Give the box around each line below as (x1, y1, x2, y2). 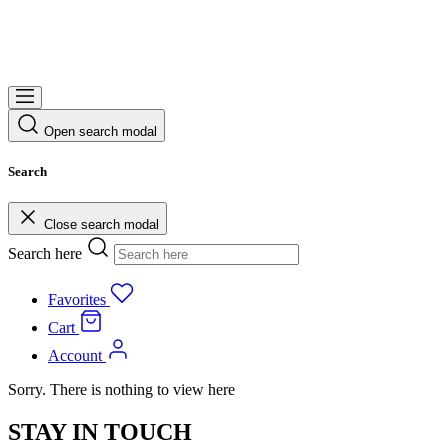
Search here (8, 244, 82, 262)
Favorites (48, 290, 106, 308)
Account (48, 346, 102, 364)
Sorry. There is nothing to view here (8, 380, 235, 398)
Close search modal (44, 216, 159, 232)
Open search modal (44, 123, 157, 139)
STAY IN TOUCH (8, 418, 192, 445)
